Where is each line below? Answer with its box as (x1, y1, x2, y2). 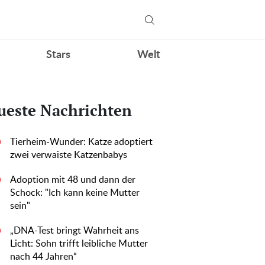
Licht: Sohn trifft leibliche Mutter (10, 239, 148, 248)
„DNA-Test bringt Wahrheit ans (10, 226, 139, 235)
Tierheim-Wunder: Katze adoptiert (10, 137, 153, 147)
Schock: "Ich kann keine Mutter (10, 188, 140, 198)
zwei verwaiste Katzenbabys (10, 150, 127, 160)
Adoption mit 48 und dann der (10, 175, 135, 185)
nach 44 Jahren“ (10, 252, 77, 261)
